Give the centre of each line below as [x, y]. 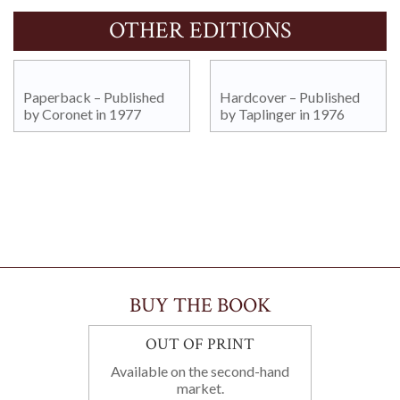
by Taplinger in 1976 [283, 113]
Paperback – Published [94, 96]
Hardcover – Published [290, 96]
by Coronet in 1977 [82, 113]
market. [200, 387]
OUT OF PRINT [200, 344]
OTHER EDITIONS [200, 30]
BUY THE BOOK [200, 305]
